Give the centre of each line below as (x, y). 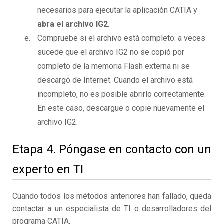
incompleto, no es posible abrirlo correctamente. (122, 94)
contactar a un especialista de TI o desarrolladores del (112, 209)
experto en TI (48, 170)
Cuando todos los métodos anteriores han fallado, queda (112, 196)
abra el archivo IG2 (73, 24)
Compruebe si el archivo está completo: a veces (121, 38)
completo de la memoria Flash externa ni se (114, 66)
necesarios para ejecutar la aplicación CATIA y (117, 10)
